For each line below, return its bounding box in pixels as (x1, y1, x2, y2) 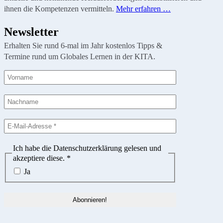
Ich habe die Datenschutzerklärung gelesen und (13, 144, 161, 153)
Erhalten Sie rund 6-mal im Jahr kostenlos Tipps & (4, 41, 162, 50)
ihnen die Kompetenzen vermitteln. (4, 4, 116, 13)
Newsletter (4, 25, 59, 39)
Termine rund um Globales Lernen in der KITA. (4, 52, 155, 61)
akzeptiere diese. (13, 154, 67, 163)
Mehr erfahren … (116, 4, 171, 13)
